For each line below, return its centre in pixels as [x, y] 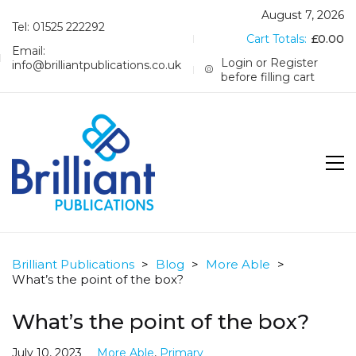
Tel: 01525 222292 [58, 27]
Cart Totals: [278, 39]
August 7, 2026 [303, 15]
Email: [29, 51]
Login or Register [270, 63]
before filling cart [268, 77]
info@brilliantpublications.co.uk [97, 65]
